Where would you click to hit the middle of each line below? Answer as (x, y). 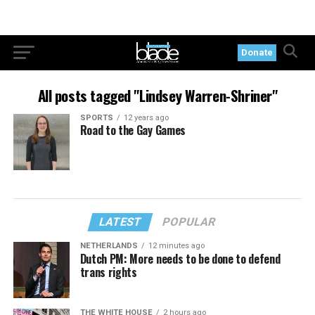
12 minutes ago (176, 246)
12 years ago (146, 118)
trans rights (108, 272)
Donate (257, 52)
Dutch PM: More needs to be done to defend (180, 259)
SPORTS (96, 118)
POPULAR (189, 222)
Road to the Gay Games (133, 130)
